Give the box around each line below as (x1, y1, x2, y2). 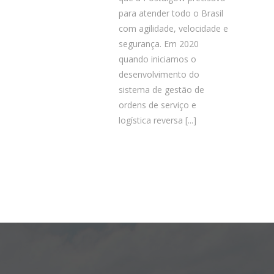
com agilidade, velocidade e (119, 23, 228, 34)
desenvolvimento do (119, 68, 199, 80)
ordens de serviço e (119, 99, 196, 111)
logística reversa (119, 114, 183, 126)
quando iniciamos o (119, 53, 196, 65)
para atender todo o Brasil (119, 7, 223, 19)
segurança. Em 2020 (119, 38, 199, 50)
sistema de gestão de (119, 84, 204, 95)
